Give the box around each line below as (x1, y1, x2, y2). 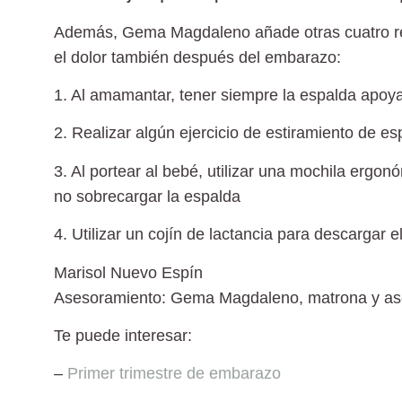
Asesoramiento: (54, 288, 170, 307)
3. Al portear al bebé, (54, 162, 203, 180)
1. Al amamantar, (54, 86, 175, 105)
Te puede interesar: (54, 326, 197, 345)
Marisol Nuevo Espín (54, 263, 203, 282)
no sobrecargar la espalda (54, 187, 240, 205)
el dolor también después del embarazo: (54, 48, 341, 66)
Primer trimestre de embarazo (67, 364, 281, 383)
